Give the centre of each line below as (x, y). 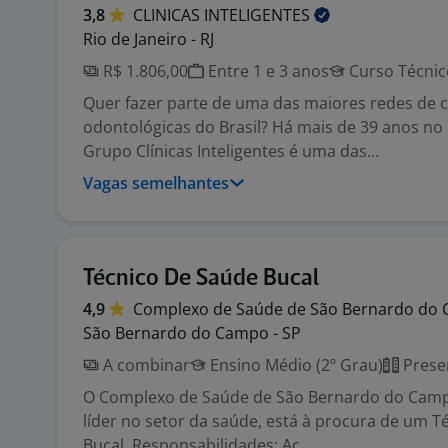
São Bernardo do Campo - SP (192, 333)
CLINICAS (168, 15)
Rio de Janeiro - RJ (148, 39)
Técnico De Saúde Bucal (201, 278)
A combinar (144, 365)
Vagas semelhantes (156, 183)
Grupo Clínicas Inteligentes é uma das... (231, 151)
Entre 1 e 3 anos (266, 71)
